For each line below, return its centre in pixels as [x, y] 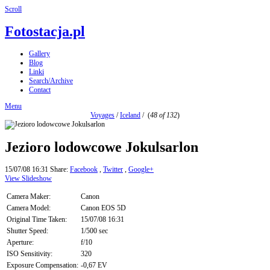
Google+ [141, 170]
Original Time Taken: [37, 220]
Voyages [102, 115]
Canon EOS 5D [103, 208]
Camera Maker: [29, 197]
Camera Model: [29, 208]
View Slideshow [28, 179]
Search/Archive [51, 81]
